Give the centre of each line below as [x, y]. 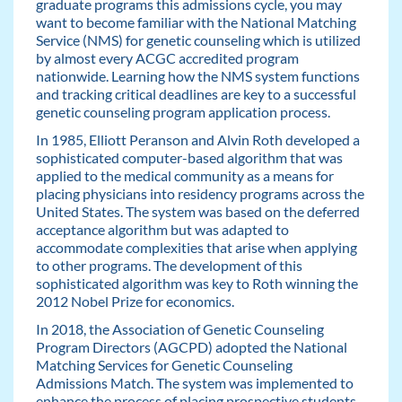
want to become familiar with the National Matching [196, 22]
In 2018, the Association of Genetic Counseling [179, 328]
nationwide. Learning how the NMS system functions [197, 76]
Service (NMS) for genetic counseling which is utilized [198, 40]
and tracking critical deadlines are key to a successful [196, 94]
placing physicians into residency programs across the [200, 194]
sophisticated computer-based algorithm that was [189, 158]
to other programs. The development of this [169, 266]
